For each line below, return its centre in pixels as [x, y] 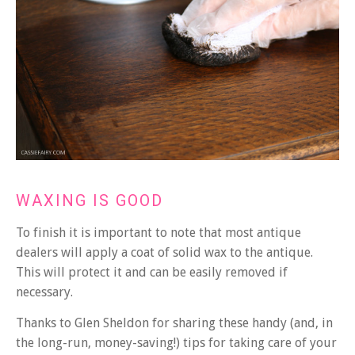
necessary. [44, 292]
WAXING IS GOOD [90, 201]
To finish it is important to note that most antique [158, 233]
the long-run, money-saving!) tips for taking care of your [176, 343]
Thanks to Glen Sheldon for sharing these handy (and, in [174, 323]
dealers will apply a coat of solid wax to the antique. [164, 253]
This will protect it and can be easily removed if [152, 273]
